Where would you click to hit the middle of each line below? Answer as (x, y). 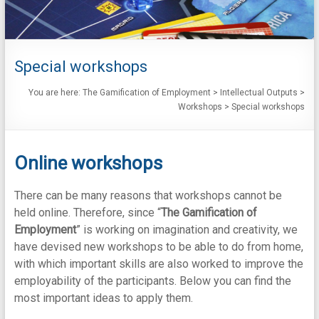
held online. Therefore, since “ (87, 213)
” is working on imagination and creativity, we (187, 230)
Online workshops (88, 163)
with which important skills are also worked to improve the (158, 264)
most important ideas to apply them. (103, 298)
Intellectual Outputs (259, 93)
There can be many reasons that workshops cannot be (148, 196)
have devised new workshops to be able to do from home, (158, 247)
